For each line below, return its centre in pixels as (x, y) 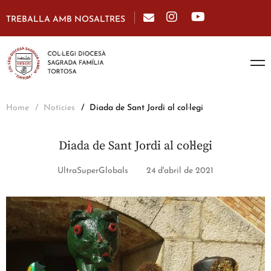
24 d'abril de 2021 (180, 171)
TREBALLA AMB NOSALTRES (66, 20)
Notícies (59, 108)
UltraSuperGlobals (93, 171)
